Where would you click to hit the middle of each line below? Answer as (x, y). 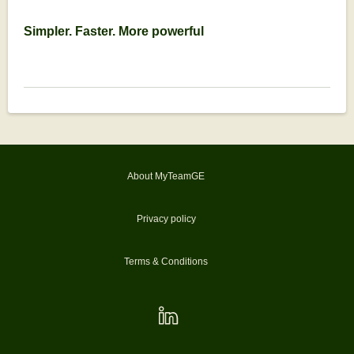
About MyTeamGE (166, 176)
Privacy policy (166, 219)
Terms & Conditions (166, 262)
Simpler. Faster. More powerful (114, 31)
